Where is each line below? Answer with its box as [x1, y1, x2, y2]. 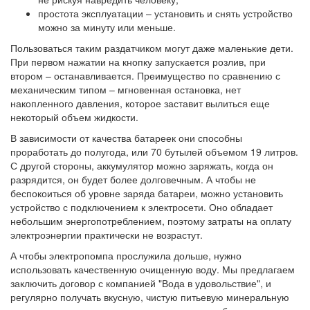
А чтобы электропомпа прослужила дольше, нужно [10, 248, 241, 262]
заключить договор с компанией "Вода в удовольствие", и [10, 275, 271, 290]
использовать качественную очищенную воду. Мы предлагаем [10, 262, 295, 276]
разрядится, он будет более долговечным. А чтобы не [10, 172, 256, 186]
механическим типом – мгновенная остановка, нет [10, 82, 241, 96]
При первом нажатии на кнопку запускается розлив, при [10, 54, 266, 69]
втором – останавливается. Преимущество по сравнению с [10, 68, 280, 82]
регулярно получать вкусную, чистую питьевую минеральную [10, 289, 289, 304]
